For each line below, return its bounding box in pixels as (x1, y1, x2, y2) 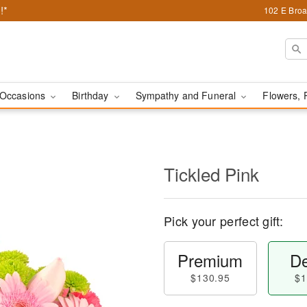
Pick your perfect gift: (164, 212, 283, 230)
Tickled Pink (164, 161, 259, 186)
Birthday (72, 88, 112, 102)
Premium (177, 248, 243, 272)
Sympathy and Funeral (135, 88, 239, 102)
